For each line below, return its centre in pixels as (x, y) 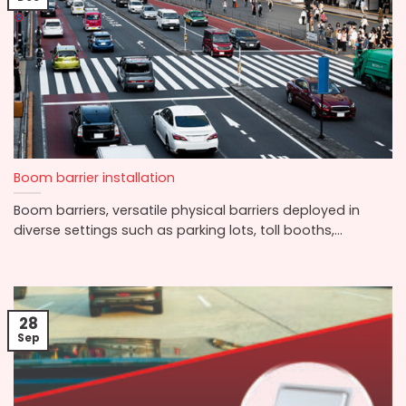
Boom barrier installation (94, 177)
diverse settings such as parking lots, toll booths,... (178, 230)
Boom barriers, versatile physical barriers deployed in (187, 210)
